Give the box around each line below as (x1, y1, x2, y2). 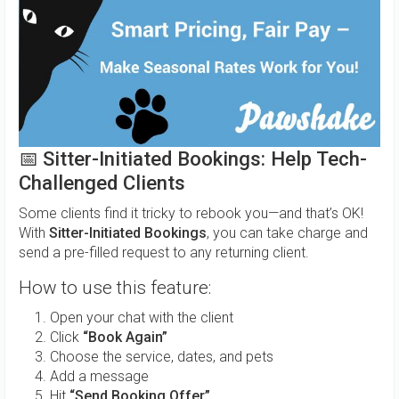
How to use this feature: (19, 277, 211, 299)
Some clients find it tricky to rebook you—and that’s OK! (19, 205, 363, 223)
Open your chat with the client (50, 309, 233, 327)
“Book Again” (83, 329, 167, 346)
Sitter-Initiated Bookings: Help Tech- (43, 147, 367, 171)
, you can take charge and (207, 224, 368, 242)
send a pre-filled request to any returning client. (19, 244, 309, 262)
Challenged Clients (19, 171, 185, 195)
